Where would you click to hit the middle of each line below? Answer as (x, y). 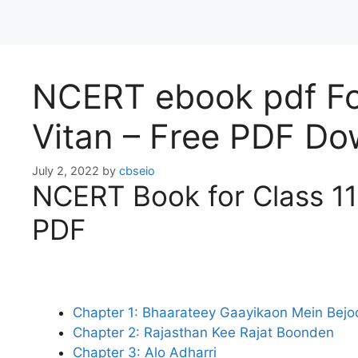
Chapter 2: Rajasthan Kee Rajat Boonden (203, 332)
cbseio (137, 171)
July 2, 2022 (66, 171)
